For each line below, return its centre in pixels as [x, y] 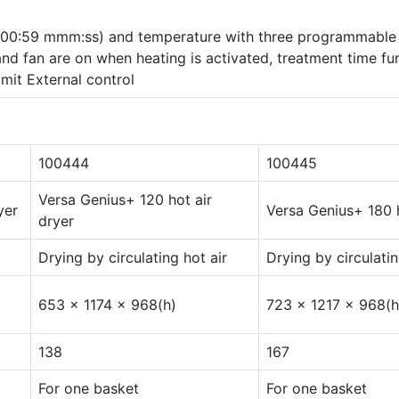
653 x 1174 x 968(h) [107, 305]
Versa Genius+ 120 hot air [125, 200]
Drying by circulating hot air [133, 258]
